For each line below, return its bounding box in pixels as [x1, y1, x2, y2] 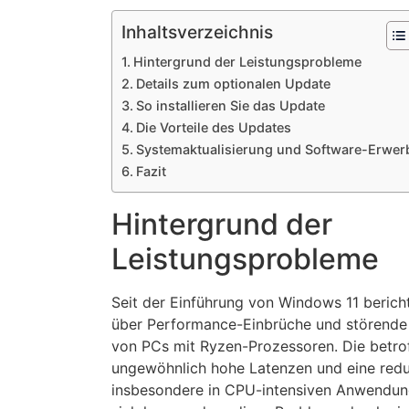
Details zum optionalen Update [135, 76, 330, 92]
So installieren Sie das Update [135, 98, 325, 114]
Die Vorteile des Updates [135, 120, 291, 136]
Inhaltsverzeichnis [121, 21, 273, 44]
